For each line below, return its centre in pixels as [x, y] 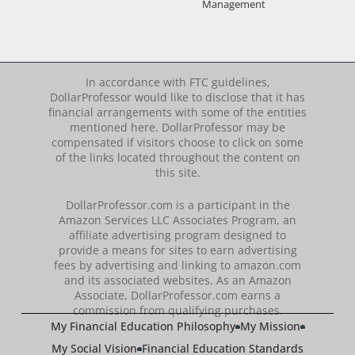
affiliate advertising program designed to [177, 235]
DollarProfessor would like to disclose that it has [177, 97]
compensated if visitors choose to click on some [177, 142]
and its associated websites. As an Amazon [177, 280]
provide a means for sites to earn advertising [177, 250]
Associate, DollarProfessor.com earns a [177, 295]
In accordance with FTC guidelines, [177, 82]
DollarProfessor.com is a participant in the [177, 204]
